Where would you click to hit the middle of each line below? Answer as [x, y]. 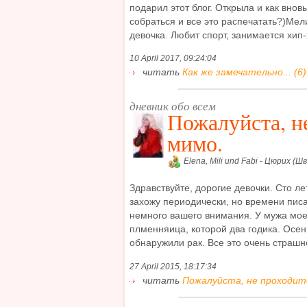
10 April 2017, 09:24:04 [173, 58]
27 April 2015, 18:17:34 [173, 266]
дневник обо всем [173, 106]
